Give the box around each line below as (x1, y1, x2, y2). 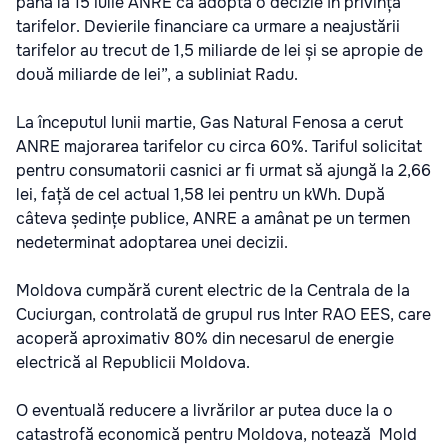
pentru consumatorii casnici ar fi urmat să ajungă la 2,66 (16, 159, 431, 181)
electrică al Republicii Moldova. (16, 351, 250, 373)
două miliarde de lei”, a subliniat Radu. (16, 63, 298, 85)
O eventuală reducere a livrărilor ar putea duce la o (16, 399, 393, 421)
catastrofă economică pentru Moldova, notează (16, 423, 375, 445)
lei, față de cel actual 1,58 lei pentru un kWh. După (16, 183, 385, 205)
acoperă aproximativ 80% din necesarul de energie (16, 327, 394, 349)
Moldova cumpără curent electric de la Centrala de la (16, 279, 410, 301)
